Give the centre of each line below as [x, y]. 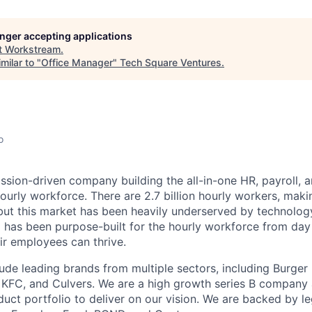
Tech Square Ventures [171, 62]
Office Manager [77, 62]
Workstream [33, 49]
